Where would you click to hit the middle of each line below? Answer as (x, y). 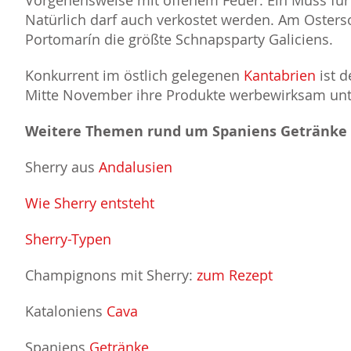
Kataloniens (66, 311)
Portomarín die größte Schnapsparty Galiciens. (179, 40)
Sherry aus (62, 167)
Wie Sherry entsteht (90, 203)
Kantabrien (282, 76)
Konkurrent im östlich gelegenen (134, 76)
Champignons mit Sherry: (111, 275)
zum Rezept (235, 275)
